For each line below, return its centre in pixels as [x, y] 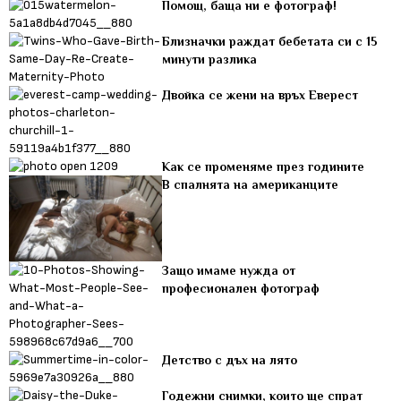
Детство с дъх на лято [230, 360]
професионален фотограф [241, 289]
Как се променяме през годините [264, 166]
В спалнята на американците [251, 184]
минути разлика [210, 59]
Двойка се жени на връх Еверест [260, 94]
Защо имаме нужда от [229, 271]
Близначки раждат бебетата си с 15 [270, 41]
